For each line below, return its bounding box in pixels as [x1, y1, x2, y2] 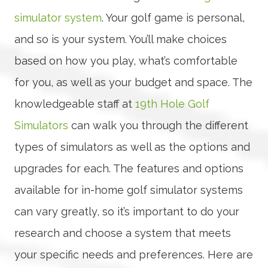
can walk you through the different [68, 118, 248, 132]
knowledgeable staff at [14, 97, 135, 110]
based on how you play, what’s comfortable [14, 54, 237, 67]
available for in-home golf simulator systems [14, 183, 243, 196]
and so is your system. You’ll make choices [14, 32, 227, 45]
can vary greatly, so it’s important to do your [14, 205, 239, 218]
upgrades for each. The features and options [14, 162, 243, 175]
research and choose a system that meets [14, 226, 231, 239]
